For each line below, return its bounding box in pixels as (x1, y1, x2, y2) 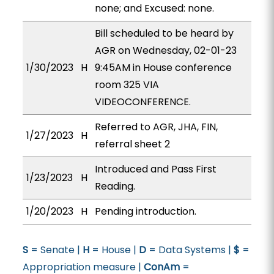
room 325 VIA (94, 78, 159, 92)
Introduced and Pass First (94, 162, 217, 176)
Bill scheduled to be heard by (94, 26, 234, 40)
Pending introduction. (94, 204, 196, 218)
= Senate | (28, 243, 83, 257)
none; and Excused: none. (94, 1, 214, 15)
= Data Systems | (146, 243, 234, 257)
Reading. (94, 179, 135, 193)
